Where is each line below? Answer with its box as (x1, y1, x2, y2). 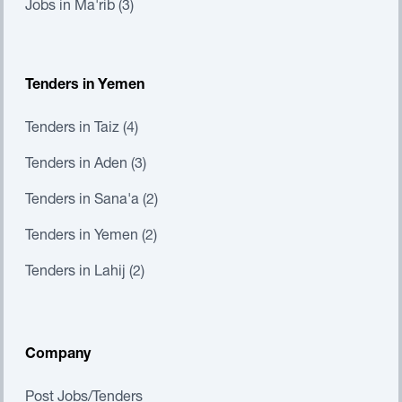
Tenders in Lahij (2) (25, 266, 144, 280)
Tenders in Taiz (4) (25, 122, 138, 136)
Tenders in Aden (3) (25, 158, 146, 172)
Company (25, 348, 91, 363)
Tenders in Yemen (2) (25, 230, 157, 244)
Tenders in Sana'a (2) (25, 194, 158, 208)
